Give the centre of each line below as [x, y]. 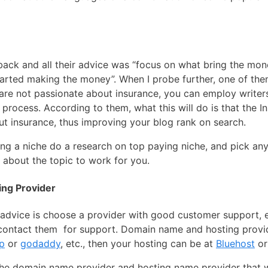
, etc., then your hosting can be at [138, 243]
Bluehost [235, 243]
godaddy [40, 243]
